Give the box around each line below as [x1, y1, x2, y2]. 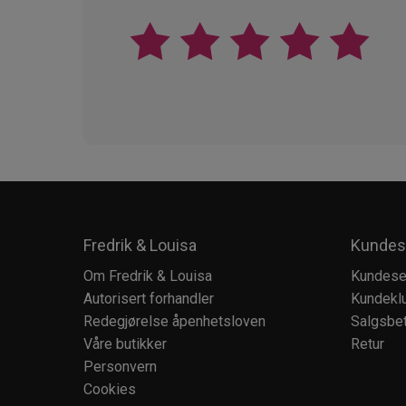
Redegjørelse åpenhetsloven [83, 313, 266, 330]
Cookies [83, 381, 136, 398]
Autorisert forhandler [83, 290, 214, 307]
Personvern [83, 358, 157, 375]
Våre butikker [83, 335, 167, 353]
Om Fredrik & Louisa [83, 267, 212, 285]
